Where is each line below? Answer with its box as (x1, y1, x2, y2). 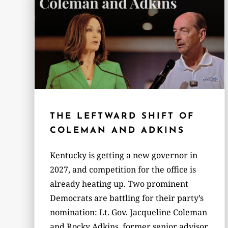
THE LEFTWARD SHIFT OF (50, 111, 195, 121)
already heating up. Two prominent (50, 178, 189, 189)
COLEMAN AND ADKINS (50, 126, 185, 135)
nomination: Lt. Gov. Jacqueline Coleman (50, 206, 208, 218)
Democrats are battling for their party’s (50, 192, 204, 204)
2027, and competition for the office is (50, 163, 196, 175)
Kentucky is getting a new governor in (50, 149, 198, 161)
